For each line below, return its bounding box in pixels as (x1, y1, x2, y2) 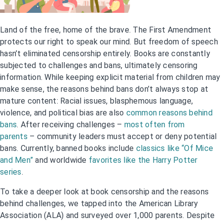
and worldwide (33, 155, 89, 165)
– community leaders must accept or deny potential (27, 132, 217, 142)
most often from (124, 120, 185, 130)
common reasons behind (126, 108, 213, 118)
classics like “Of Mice (136, 144, 213, 153)
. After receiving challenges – (17, 120, 124, 130)
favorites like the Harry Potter (88, 155, 198, 165)
